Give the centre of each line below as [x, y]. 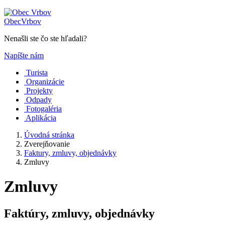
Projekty [39, 91]
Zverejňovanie [47, 144]
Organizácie [45, 82]
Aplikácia [41, 118]
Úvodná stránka [49, 135]
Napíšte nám [24, 55]
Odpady [39, 100]
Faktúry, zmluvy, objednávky [79, 213]
